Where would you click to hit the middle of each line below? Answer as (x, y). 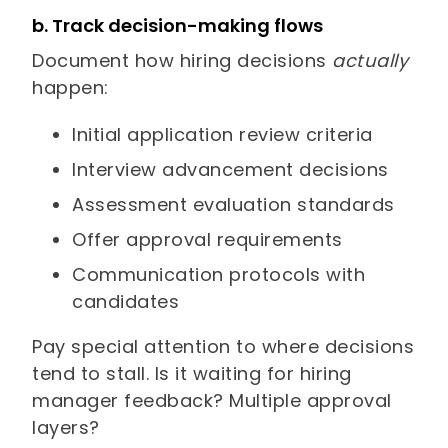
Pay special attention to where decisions (223, 347)
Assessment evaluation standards (233, 205)
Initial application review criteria (222, 135)
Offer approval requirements (207, 240)
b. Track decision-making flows (178, 26)
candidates (126, 302)
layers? (69, 428)
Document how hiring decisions (182, 61)
